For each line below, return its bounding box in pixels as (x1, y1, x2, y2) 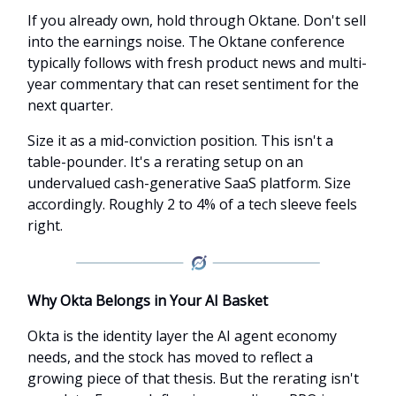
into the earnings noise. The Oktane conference (27, 31, 345, 51)
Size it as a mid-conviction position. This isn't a (27, 130, 333, 150)
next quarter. (27, 95, 113, 115)
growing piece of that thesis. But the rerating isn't (27, 369, 359, 389)
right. (27, 215, 63, 235)
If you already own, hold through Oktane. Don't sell (27, 10, 366, 30)
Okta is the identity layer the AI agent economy (27, 326, 337, 346)
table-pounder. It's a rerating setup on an (27, 151, 303, 171)
